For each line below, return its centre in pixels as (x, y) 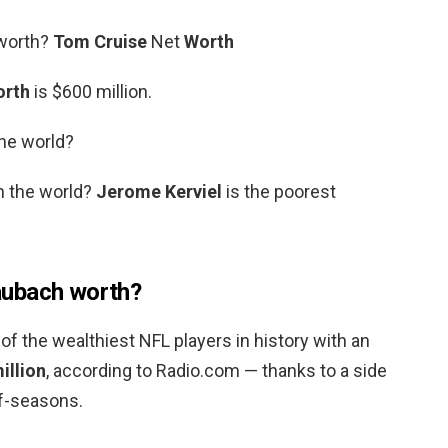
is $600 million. (91, 91)
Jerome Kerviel (159, 191)
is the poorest (279, 191)
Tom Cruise (100, 41)
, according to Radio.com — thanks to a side (216, 370)
